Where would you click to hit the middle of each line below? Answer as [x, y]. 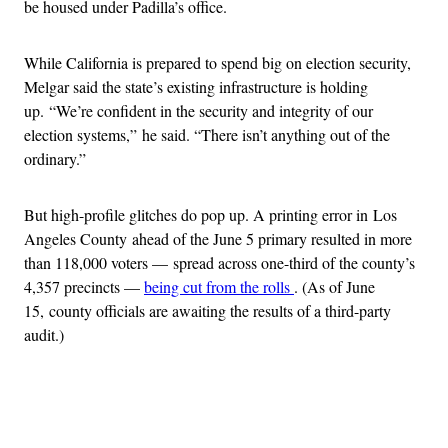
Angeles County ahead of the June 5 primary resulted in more [218, 239]
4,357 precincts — [84, 287]
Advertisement [268, 405]
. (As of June [334, 287]
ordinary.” [55, 159]
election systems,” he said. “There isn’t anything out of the [207, 135]
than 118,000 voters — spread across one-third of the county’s [219, 263]
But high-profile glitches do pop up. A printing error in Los [210, 215]
